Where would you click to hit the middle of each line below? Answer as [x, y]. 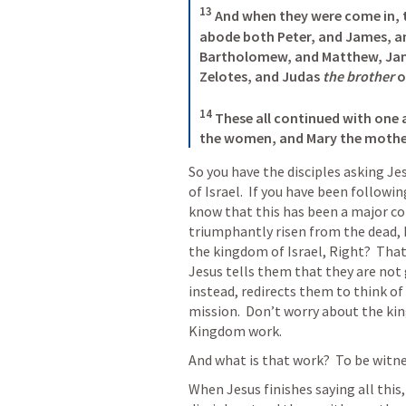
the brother [358, 76]
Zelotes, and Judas [261, 76]
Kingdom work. [235, 330]
